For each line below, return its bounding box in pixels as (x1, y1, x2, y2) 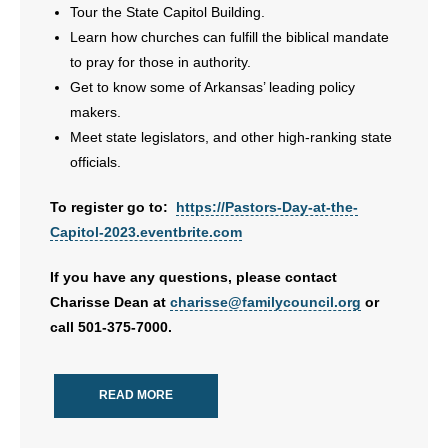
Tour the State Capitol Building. (70, 4, 265, 20)
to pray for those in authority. (70, 54, 251, 70)
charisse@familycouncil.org (170, 294, 361, 310)
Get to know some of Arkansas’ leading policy (70, 79, 355, 95)
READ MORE (99, 388, 173, 402)
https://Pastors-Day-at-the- (176, 199, 358, 215)
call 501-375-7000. (50, 319, 172, 335)
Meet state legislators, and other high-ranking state (70, 129, 392, 145)
